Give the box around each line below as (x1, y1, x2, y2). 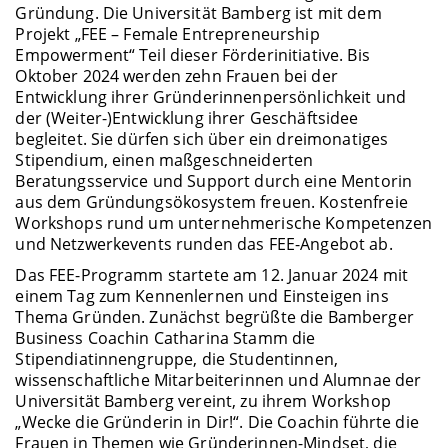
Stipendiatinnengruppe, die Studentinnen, (15, 348, 338, 371)
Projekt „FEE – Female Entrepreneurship (15, 23, 320, 46)
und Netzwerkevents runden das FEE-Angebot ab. (15, 233, 393, 256)
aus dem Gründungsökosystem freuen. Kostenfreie (15, 191, 408, 214)
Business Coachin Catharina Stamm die (15, 327, 316, 350)
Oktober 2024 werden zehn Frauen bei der (15, 65, 338, 88)
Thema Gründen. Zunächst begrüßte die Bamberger (15, 306, 414, 329)
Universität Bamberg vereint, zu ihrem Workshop (15, 390, 391, 413)
